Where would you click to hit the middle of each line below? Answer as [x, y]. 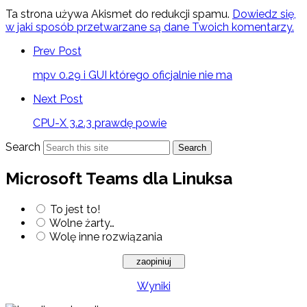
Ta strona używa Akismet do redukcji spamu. [119, 14]
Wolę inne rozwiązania [106, 236]
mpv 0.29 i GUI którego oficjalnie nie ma [133, 75]
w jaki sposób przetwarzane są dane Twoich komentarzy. [150, 27]
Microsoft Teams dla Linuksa [119, 178]
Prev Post [57, 51]
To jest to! [75, 209]
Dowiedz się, [264, 14]
